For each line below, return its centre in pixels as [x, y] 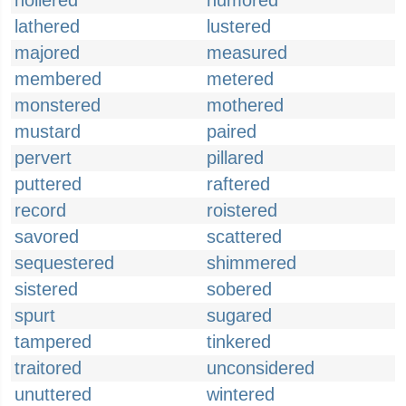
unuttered [53, 394]
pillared [235, 158]
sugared [239, 315]
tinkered [239, 342]
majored [47, 53]
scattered [244, 237]
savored [47, 237]
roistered [242, 210]
